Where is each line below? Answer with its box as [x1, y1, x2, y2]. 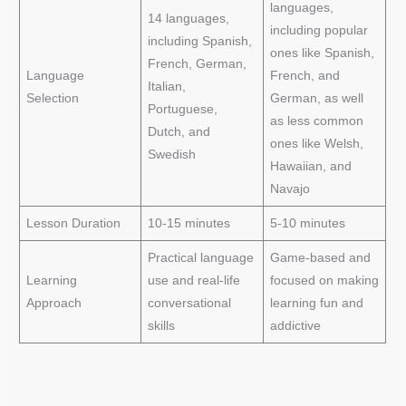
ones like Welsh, [269, 137, 363, 151]
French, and [269, 69, 340, 83]
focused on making [269, 274, 379, 288]
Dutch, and [147, 125, 210, 140]
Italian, [147, 80, 186, 94]
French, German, [147, 57, 246, 72]
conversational [147, 296, 231, 311]
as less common [269, 114, 363, 129]
